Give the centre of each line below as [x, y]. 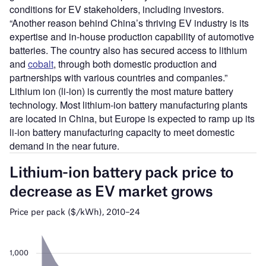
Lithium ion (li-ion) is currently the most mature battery [121, 91]
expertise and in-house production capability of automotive [132, 37]
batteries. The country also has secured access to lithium [128, 50]
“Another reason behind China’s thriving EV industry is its [129, 23]
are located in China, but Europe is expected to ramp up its [132, 119]
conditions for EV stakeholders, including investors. [117, 9]
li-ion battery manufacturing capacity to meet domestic [122, 132]
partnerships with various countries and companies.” [118, 78]
